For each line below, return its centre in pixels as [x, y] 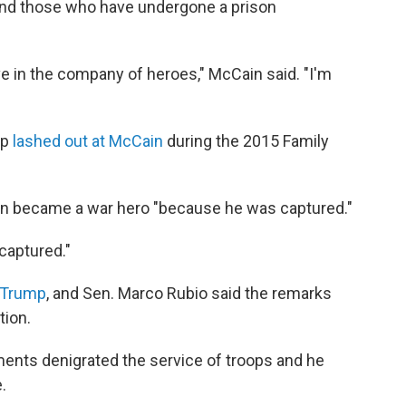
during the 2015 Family [246, 141]
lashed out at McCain [88, 141]
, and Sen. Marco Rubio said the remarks [189, 294]
